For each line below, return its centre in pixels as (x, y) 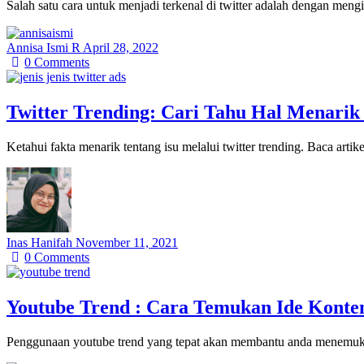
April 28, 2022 (121, 48)
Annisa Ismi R (45, 48)
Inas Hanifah (41, 243)
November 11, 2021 (127, 243)
